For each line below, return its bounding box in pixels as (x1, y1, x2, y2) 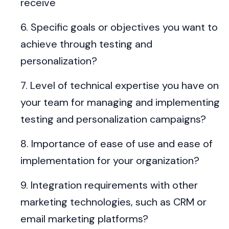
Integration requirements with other (31, 178, 198, 192)
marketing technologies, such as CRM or (20, 195, 207, 209)
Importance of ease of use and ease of (31, 137, 213, 151)
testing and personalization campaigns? (20, 112, 206, 126)
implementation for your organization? (20, 154, 199, 168)
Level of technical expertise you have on (30, 79, 219, 93)
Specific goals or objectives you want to (31, 20, 218, 34)
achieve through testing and (20, 37, 152, 51)
